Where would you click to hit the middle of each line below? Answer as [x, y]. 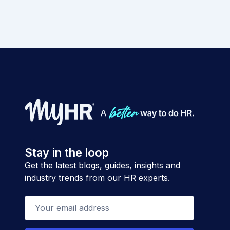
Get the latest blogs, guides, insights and [102, 165]
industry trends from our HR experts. [97, 177]
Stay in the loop [67, 152]
